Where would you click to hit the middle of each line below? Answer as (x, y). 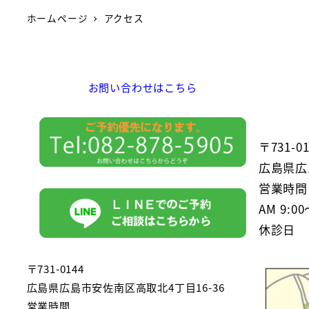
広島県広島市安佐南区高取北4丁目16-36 (126, 287)
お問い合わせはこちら (142, 87)
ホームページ (57, 18)
